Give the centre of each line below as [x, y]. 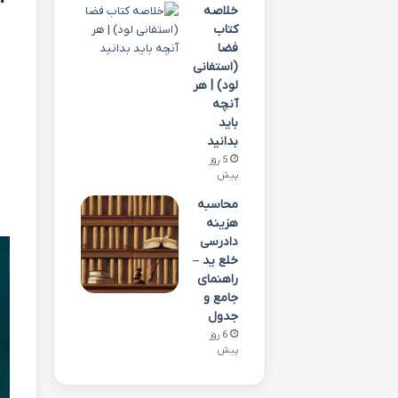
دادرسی [219, 242]
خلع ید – [215, 261]
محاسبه [217, 205]
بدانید [222, 142]
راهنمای [217, 279]
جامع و [220, 298]
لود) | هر [215, 86]
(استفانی [215, 67]
